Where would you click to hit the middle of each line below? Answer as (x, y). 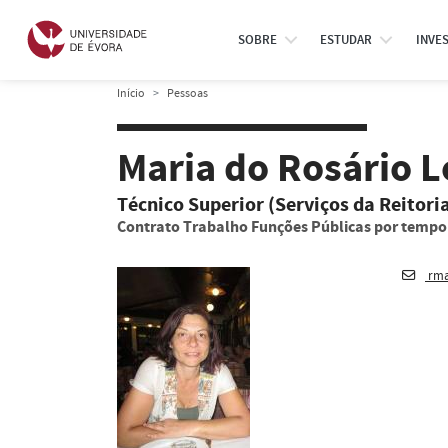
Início (131, 93)
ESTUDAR (346, 40)
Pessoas (187, 93)
